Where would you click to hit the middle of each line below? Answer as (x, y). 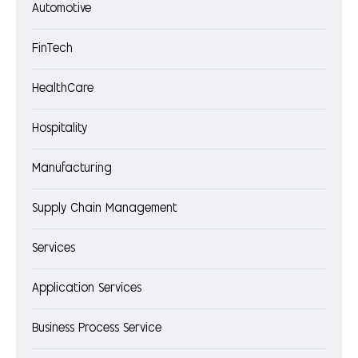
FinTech (52, 50)
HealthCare (63, 89)
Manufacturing (72, 169)
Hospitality (60, 129)
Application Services (87, 289)
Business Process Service (97, 329)
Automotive (62, 10)
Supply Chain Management (105, 209)
